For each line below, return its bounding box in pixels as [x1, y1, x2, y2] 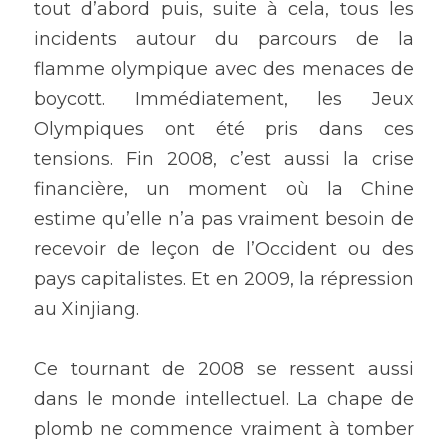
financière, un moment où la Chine [34, 178, 414, 201]
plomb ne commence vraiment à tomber [34, 418, 414, 441]
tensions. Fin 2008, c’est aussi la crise [34, 148, 414, 171]
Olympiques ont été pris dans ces [34, 118, 414, 141]
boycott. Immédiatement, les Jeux [34, 88, 414, 111]
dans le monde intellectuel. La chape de [34, 388, 414, 411]
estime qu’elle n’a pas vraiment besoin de [34, 208, 414, 231]
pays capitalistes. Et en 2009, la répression [34, 268, 414, 291]
